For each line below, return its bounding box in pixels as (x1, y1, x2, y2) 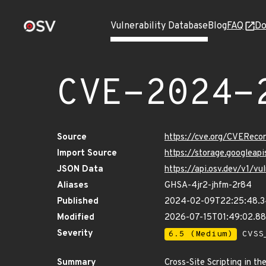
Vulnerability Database (110, 20, 208, 32)
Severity (57, 228, 93, 239)
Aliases (57, 180, 88, 191)
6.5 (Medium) (169, 229, 233, 239)
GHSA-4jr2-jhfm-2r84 (164, 180, 252, 191)
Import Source (57, 148, 117, 159)
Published (57, 196, 99, 207)
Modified (57, 212, 94, 223)
